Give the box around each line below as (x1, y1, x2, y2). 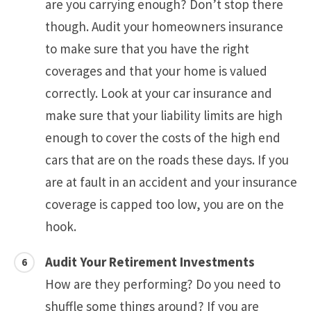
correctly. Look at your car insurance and (45, 85, 272, 102)
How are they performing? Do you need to (45, 276, 280, 293)
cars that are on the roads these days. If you (45, 151, 289, 169)
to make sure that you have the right (45, 40, 249, 58)
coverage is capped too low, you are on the (45, 196, 284, 213)
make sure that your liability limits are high (45, 107, 283, 124)
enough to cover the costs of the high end (45, 129, 280, 146)
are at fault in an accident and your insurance (45, 174, 297, 191)
